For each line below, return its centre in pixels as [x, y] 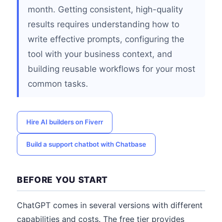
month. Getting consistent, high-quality [105, 9]
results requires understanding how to [104, 24]
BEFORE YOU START [63, 180]
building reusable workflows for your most [111, 69]
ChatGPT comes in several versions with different [110, 205]
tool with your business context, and [100, 54]
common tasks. [58, 84]
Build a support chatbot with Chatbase [86, 144]
